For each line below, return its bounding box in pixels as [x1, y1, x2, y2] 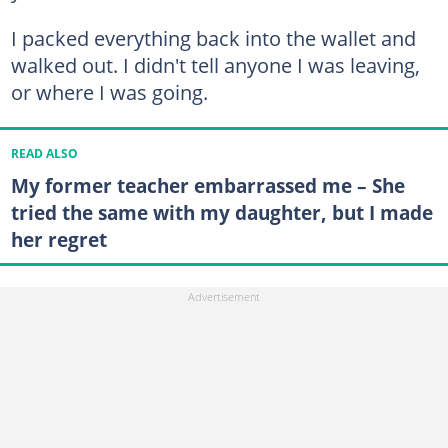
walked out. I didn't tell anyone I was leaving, [10, 50, 420, 79]
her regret [10, 225, 107, 253]
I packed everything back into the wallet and [10, 23, 416, 52]
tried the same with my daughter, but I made [10, 198, 433, 226]
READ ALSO [10, 145, 78, 161]
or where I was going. [10, 77, 208, 106]
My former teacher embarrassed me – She [10, 171, 405, 199]
